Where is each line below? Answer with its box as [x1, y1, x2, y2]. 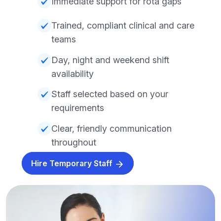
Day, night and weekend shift [51, 54, 169, 65]
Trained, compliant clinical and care [51, 20, 194, 31]
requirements [51, 103, 104, 113]
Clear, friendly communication [51, 123, 172, 134]
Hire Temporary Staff [31, 158, 114, 168]
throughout [51, 137, 96, 147]
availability [51, 68, 94, 79]
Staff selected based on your [51, 89, 168, 100]
